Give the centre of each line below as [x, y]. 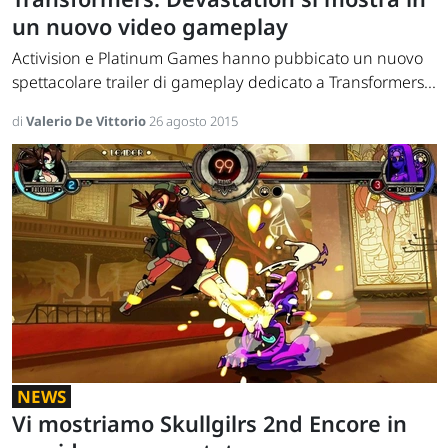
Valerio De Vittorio [87, 121]
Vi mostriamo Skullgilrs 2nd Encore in [209, 424]
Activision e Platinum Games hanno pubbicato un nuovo [217, 58]
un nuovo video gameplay [150, 27]
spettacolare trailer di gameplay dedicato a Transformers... [224, 82]
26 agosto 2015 [193, 121]
